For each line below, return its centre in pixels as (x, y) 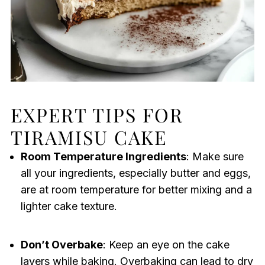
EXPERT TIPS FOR (97, 115)
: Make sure (215, 157)
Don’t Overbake (62, 245)
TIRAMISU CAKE (88, 137)
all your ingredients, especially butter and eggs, (135, 173)
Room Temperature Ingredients (103, 157)
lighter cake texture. (69, 206)
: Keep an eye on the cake (166, 245)
